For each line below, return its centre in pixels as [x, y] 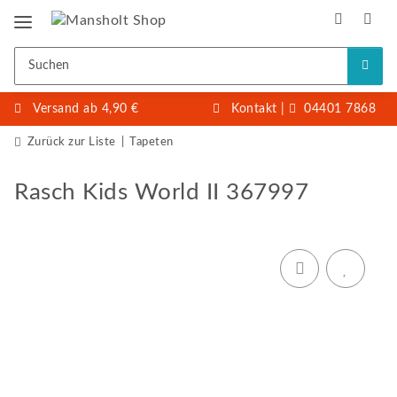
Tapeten [152, 142]
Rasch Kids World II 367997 [161, 192]
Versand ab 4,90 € [86, 109]
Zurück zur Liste [71, 142]
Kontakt [254, 109]
